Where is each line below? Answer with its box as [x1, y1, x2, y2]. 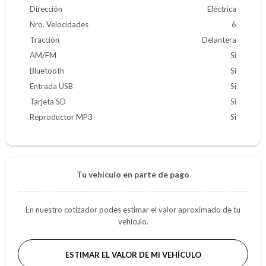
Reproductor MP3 [30, 112, 93, 122]
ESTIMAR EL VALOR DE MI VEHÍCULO [65, 250, 201, 259]
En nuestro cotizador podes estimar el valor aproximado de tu [26, 205, 240, 214]
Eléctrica [207, 4, 236, 14]
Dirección [30, 4, 62, 14]
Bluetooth [30, 66, 64, 75]
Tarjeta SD [30, 97, 66, 106]
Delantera [202, 35, 236, 45]
